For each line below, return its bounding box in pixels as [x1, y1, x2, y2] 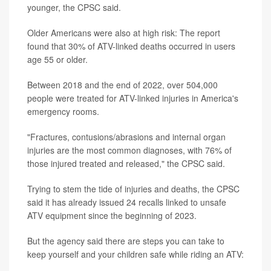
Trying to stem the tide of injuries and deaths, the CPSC [27, 182, 240, 195]
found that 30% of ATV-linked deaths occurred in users [27, 39, 235, 52]
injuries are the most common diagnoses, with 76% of [27, 143, 232, 156]
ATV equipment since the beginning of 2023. [27, 209, 197, 221]
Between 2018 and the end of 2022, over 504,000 [27, 78, 218, 91]
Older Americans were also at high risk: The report [27, 26, 220, 39]
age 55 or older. [27, 53, 88, 65]
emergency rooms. [27, 105, 99, 117]
